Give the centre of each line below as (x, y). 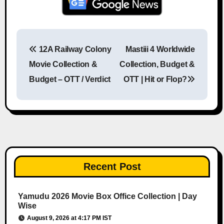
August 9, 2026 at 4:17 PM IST (69, 218)
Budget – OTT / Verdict (70, 79)
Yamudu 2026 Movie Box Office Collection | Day (107, 196)
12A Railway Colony (74, 49)
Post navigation (128, 57)
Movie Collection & (63, 64)
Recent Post (112, 166)
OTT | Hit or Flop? (155, 79)
